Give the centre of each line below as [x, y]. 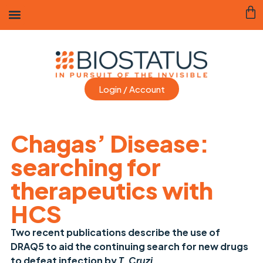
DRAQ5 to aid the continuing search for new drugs [129, 246]
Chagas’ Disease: [109, 143]
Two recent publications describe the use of [115, 232]
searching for [85, 166]
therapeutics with [112, 190]
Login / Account [131, 89]
